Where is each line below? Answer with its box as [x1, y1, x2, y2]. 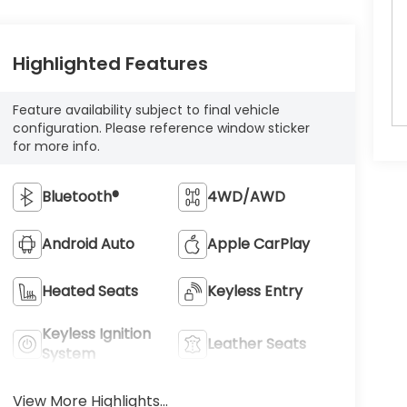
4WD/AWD [207, 185, 286, 207]
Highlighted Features [12, 51, 208, 77]
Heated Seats [41, 280, 138, 302]
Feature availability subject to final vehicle [12, 101, 280, 119]
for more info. [12, 137, 100, 155]
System [41, 342, 95, 364]
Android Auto [41, 233, 134, 254]
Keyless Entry [207, 280, 303, 302]
